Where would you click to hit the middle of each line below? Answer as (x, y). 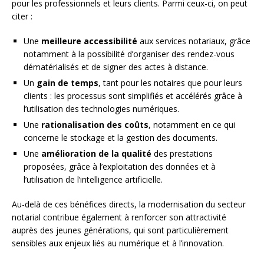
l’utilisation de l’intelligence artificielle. (93, 180)
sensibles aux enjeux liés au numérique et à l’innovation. (118, 243)
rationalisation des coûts (95, 125)
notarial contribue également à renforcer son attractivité (119, 217)
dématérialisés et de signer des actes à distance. (116, 67)
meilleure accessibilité (89, 41)
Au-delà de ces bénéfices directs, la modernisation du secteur (129, 204)
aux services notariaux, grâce (194, 41)
